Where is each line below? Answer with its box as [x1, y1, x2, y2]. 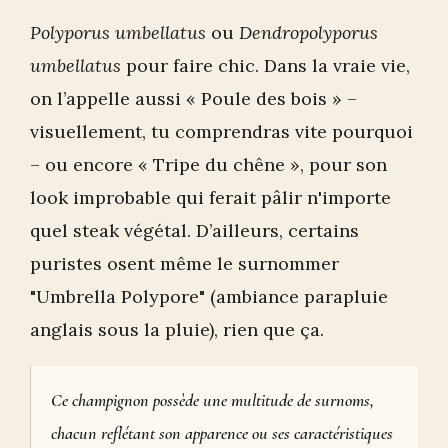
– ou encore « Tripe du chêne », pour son [30, 153, 387, 177]
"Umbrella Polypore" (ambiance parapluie [30, 285, 388, 309]
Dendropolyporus [239, 21, 378, 45]
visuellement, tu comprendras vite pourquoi [30, 120, 413, 144]
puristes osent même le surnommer [30, 252, 339, 276]
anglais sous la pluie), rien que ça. [30, 318, 324, 342]
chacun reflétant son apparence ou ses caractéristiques [51, 422, 393, 445]
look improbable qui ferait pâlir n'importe [30, 186, 391, 210]
